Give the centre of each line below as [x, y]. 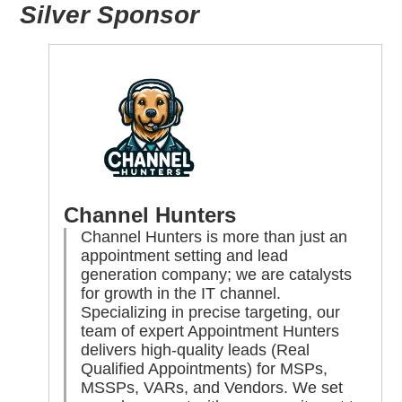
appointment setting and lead [185, 255]
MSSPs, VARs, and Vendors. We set [212, 387]
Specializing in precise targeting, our [211, 312]
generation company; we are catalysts [217, 274]
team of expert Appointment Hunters [210, 331]
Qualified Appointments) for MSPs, [205, 368]
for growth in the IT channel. [181, 293]
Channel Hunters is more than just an [214, 236]
